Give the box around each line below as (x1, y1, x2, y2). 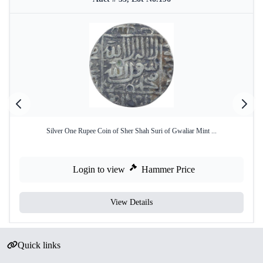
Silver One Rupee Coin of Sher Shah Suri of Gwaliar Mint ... (46, 127, 217, 135)
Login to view (73, 164, 125, 174)
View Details (110, 198, 153, 207)
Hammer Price (141, 164, 195, 174)
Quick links (17, 240, 60, 250)
